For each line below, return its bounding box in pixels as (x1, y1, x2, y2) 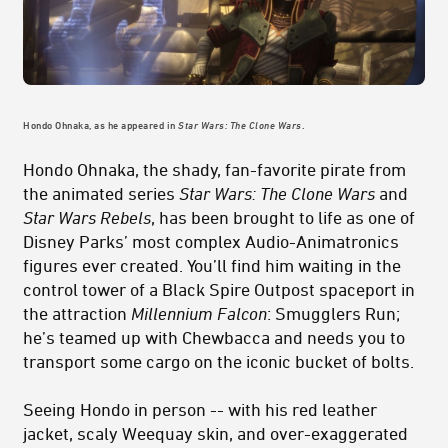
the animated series (23, 183, 179, 204)
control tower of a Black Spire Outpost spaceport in (23, 279, 415, 300)
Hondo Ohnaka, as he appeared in (23, 119, 178, 132)
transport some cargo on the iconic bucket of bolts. (23, 351, 414, 372)
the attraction (23, 303, 131, 324)
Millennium (131, 303, 213, 324)
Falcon (217, 303, 267, 324)
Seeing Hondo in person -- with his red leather (23, 399, 377, 420)
